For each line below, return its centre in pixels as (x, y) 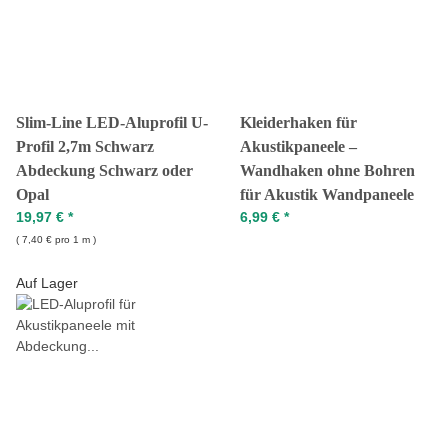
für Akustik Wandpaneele (327, 194)
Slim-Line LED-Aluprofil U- (112, 122)
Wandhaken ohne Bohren (327, 170)
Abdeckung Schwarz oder (104, 170)
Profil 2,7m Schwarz (85, 146)
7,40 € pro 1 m (56, 239)
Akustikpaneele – (298, 146)
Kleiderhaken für (298, 122)
